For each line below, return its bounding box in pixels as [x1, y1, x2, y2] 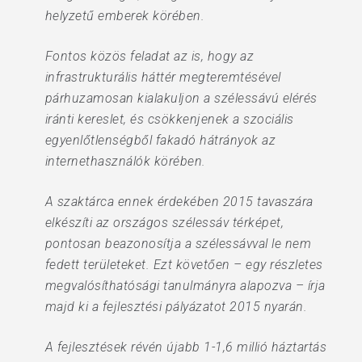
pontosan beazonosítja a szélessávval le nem [44, 236, 312, 251]
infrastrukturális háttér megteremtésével [44, 69, 281, 85]
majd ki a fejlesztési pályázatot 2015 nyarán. [44, 299, 308, 314]
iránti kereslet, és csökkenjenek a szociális [44, 112, 294, 127]
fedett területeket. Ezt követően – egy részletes [44, 257, 323, 272]
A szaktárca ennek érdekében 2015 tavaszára [44, 194, 314, 209]
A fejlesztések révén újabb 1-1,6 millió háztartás [44, 339, 327, 355]
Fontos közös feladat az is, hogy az [44, 48, 255, 64]
